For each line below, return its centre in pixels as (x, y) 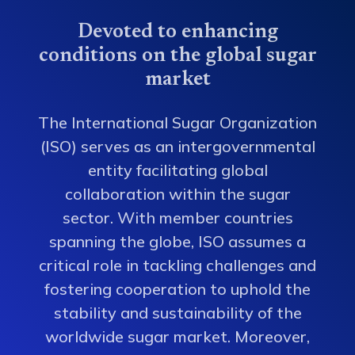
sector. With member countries (177, 218)
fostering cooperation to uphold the (177, 289)
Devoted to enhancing (177, 32)
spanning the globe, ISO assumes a (177, 241)
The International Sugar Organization (177, 122)
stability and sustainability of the (177, 313)
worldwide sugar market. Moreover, (177, 336)
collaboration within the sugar (177, 194)
